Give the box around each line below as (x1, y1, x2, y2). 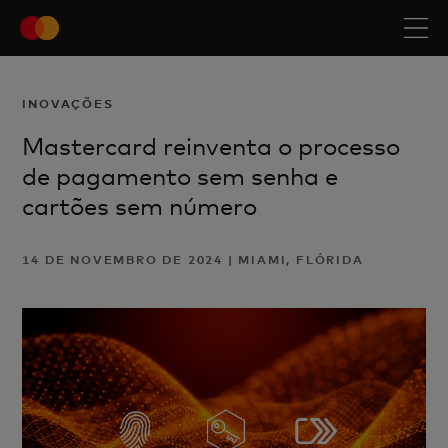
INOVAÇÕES (22, 96, 114, 111)
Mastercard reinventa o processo (22, 132, 401, 161)
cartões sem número (22, 192, 258, 221)
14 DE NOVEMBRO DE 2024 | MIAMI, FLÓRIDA (22, 252, 364, 267)
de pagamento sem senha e (22, 162, 339, 191)
